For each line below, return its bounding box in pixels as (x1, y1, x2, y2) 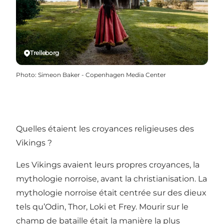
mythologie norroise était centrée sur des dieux (16, 187, 206, 197)
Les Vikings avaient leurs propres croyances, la (16, 159, 199, 169)
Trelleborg (30, 49, 59, 57)
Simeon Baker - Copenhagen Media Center (38, 71, 166, 79)
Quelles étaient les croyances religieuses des (16, 123, 194, 133)
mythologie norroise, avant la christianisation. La (16, 173, 207, 183)
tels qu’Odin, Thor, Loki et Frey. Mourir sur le (16, 201, 188, 211)
